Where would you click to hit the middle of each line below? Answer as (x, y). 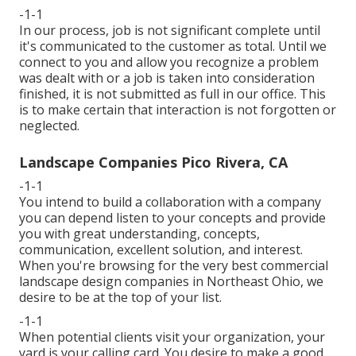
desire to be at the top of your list (119, 298)
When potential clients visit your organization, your (172, 337)
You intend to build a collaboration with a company (170, 202)
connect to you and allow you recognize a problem (169, 62)
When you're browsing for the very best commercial (174, 266)
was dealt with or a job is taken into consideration (167, 78)
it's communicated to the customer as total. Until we (173, 46)
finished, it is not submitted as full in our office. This (172, 94)
